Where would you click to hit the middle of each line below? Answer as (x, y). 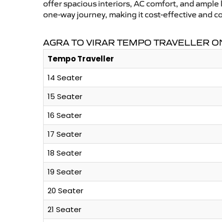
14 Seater (65, 78)
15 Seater (65, 97)
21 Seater (64, 210)
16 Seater (65, 115)
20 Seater (65, 191)
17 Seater (65, 134)
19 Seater (65, 172)
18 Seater (65, 153)
